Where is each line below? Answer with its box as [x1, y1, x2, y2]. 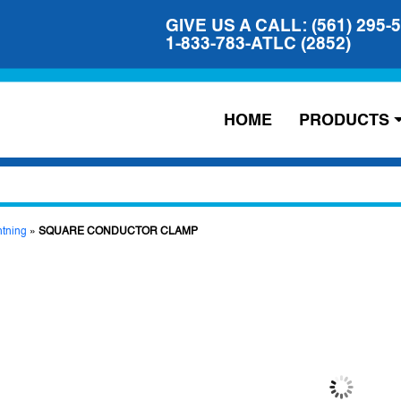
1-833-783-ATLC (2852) [166, 33, 351, 54]
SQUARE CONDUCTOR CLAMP [38, 225, 198, 237]
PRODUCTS [299, 109, 390, 129]
